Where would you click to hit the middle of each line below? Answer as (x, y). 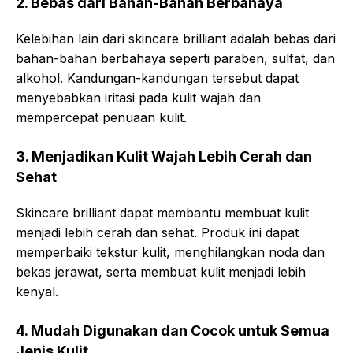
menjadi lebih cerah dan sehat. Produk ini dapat (157, 232)
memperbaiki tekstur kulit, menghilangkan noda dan (170, 252)
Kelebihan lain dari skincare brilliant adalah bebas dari (176, 39)
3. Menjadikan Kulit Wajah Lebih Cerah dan (164, 156)
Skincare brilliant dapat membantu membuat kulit (162, 213)
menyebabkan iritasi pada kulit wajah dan (138, 98)
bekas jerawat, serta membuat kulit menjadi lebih (161, 272)
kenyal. (37, 292)
